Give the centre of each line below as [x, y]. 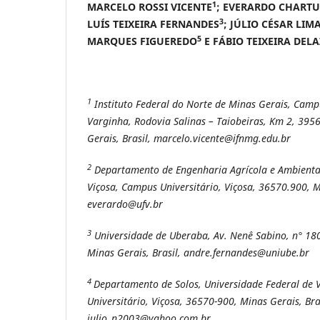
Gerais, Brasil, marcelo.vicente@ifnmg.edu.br [189, 138]
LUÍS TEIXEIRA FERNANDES [153, 24]
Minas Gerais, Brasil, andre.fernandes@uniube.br [198, 252]
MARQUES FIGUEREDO [142, 41]
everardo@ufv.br [125, 204]
